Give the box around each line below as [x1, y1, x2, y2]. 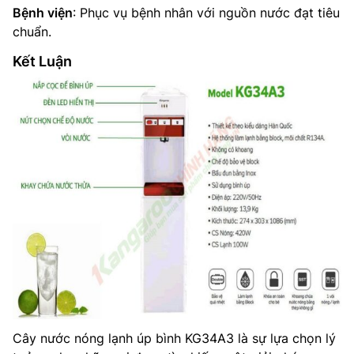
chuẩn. [13, 24, 51, 40]
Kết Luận [13, 53, 72, 70]
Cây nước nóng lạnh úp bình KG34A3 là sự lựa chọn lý [13, 330, 336, 346]
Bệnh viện [13, 5, 73, 21]
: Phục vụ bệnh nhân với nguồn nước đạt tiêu [73, 5, 340, 21]
